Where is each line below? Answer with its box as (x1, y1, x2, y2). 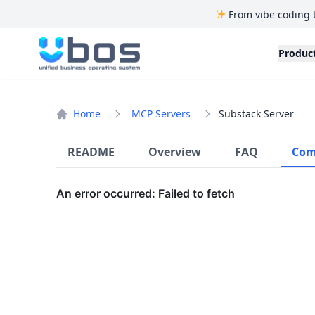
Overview (148, 144, 201, 160)
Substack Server (219, 107, 294, 120)
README (67, 144, 115, 160)
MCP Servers (131, 107, 191, 120)
